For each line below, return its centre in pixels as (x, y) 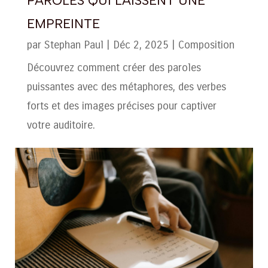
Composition (206, 45)
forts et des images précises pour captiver (121, 106)
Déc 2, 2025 (141, 45)
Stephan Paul (74, 45)
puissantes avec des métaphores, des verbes (126, 87)
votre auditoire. (61, 125)
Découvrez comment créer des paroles (114, 68)
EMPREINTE (63, 24)
